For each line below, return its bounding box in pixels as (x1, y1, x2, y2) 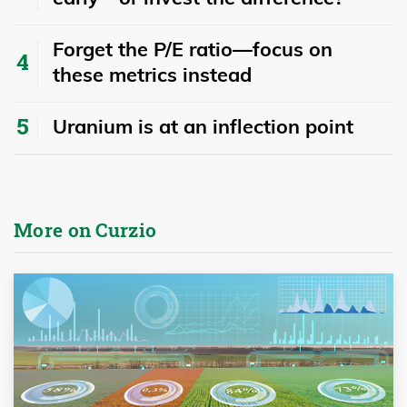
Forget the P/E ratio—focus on (53, 36, 333, 62)
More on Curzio (14, 217, 157, 243)
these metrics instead (53, 62, 252, 87)
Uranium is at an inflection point (53, 114, 353, 139)
